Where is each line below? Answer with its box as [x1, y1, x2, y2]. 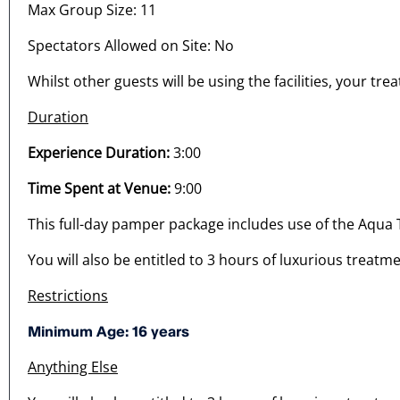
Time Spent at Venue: [28, 179, 171, 199]
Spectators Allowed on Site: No [28, 36, 234, 56]
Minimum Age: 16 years [28, 322, 189, 341]
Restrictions [28, 286, 108, 306]
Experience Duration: [28, 143, 170, 163]
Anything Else [28, 357, 118, 378]
